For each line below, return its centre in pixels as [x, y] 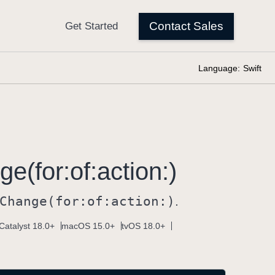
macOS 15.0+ [88, 226]
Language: [219, 68]
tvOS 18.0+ [143, 226]
